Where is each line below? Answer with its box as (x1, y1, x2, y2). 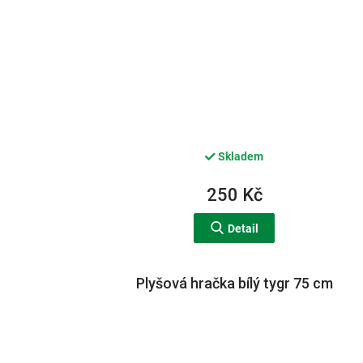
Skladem (216, 149, 264, 163)
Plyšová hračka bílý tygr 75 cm (135, 275, 333, 293)
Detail (227, 222, 258, 236)
